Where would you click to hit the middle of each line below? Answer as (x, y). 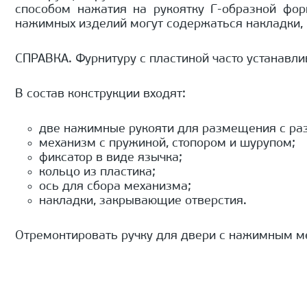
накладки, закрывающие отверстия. (143, 201)
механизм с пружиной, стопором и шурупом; (167, 144)
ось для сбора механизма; (115, 187)
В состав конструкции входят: (100, 95)
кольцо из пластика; (97, 173)
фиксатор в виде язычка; (111, 158)
